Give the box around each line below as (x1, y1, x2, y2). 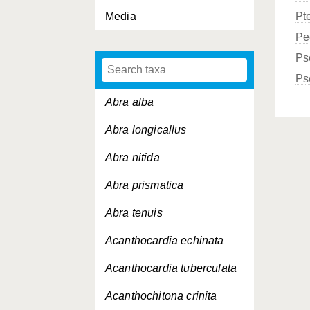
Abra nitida (105, 152, 160, 163)
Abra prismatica (105, 179, 184, 191)
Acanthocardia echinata (105, 235, 224, 246)
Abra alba (105, 96, 154, 108)
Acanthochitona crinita (105, 290, 217, 302)
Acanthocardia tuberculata (105, 262, 237, 274)
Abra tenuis (105, 207, 163, 219)
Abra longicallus (105, 124, 187, 136)
